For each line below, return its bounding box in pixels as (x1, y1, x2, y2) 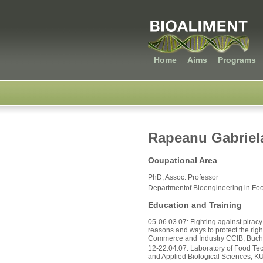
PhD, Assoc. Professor (148, 173, 218, 182)
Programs (218, 55, 256, 65)
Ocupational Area (148, 156, 217, 166)
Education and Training (148, 200, 242, 210)
